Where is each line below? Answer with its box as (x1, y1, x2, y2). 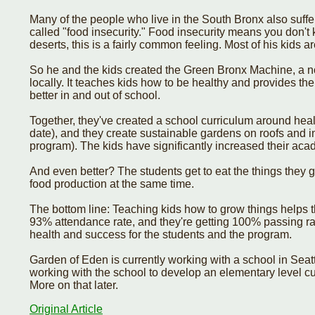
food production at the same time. (30, 177, 194, 190)
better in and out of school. (30, 89, 160, 101)
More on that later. (30, 278, 118, 291)
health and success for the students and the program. (30, 228, 292, 240)
